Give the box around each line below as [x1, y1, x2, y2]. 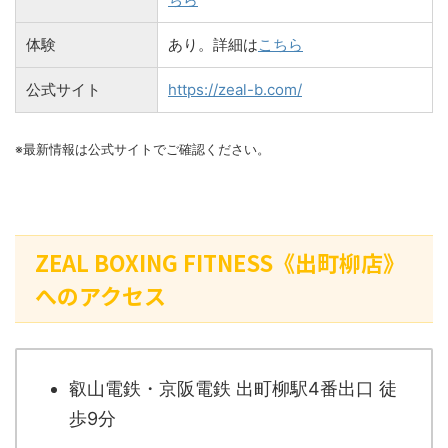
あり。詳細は [168, 34, 258, 54]
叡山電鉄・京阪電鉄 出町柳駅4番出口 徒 [69, 378, 397, 400]
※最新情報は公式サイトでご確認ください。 [15, 141, 270, 157]
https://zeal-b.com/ [168, 79, 302, 99]
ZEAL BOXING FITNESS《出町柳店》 [35, 245, 405, 278]
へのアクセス [35, 278, 166, 311]
